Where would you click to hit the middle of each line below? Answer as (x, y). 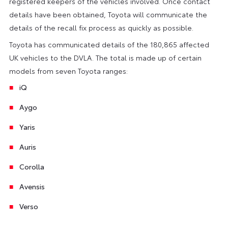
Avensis (32, 186)
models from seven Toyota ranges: (68, 70)
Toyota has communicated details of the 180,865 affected (109, 44)
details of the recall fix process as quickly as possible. (101, 27)
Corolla (32, 166)
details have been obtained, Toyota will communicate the (108, 14)
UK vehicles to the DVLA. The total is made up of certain (105, 57)
